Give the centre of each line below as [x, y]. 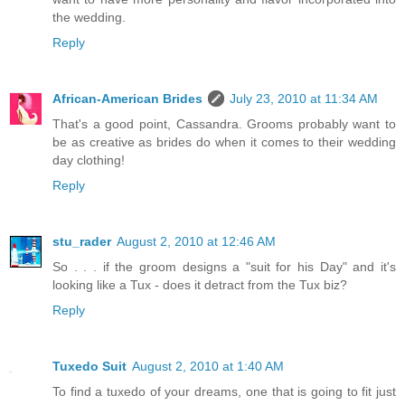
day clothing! [89, 160]
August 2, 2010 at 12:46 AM [196, 242]
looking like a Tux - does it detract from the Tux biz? [200, 285]
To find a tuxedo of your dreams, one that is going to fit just [224, 392]
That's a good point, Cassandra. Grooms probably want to [224, 124]
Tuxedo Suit [89, 367]
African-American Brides [127, 99]
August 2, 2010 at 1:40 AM [208, 367]
